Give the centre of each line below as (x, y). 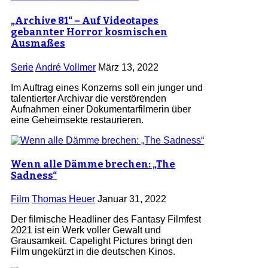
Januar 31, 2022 (131, 199)
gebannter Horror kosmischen (89, 32)
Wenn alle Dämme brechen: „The (93, 164)
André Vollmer (66, 67)
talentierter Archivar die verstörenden (89, 98)
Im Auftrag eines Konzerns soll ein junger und (107, 87)
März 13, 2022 (127, 67)
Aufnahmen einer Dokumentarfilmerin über (101, 109)
